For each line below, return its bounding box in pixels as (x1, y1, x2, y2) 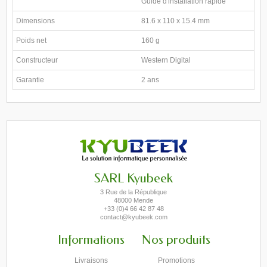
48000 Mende (114, 197, 153, 204)
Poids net (16, 36, 46, 45)
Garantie (16, 76, 44, 84)
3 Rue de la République (100, 188, 167, 195)
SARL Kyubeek (94, 170, 173, 186)
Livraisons (74, 256, 108, 265)
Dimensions (16, 17, 55, 25)
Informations (57, 232, 125, 247)
